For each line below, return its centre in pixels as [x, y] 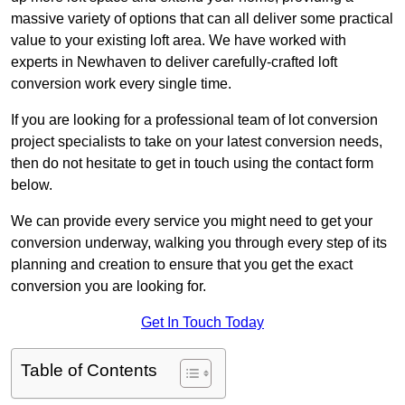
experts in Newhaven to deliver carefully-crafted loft [174, 62]
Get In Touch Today [202, 323]
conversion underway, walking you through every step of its [199, 243]
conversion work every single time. [121, 84]
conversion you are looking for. [108, 287]
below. [32, 185]
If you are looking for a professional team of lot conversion [194, 120]
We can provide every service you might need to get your [192, 221]
